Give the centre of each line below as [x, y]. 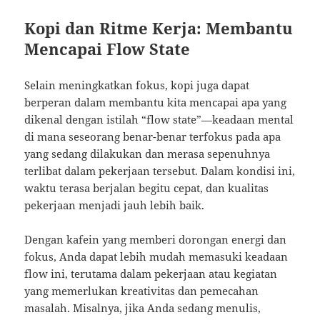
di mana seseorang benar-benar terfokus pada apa [153, 136]
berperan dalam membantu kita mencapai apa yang [156, 102]
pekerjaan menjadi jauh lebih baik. [115, 205]
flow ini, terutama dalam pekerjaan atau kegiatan [151, 273]
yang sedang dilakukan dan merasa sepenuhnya [147, 153]
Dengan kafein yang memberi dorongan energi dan [156, 239]
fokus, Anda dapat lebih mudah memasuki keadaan [156, 256]
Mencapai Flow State [107, 48]
